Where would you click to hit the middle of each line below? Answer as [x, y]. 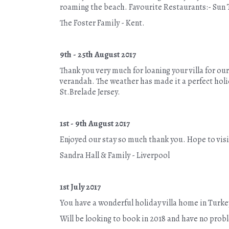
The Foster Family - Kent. [102, 23]
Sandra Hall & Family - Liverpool [115, 155]
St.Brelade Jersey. [90, 92]
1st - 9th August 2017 [95, 124]
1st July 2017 [80, 187]
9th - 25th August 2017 [98, 55]
